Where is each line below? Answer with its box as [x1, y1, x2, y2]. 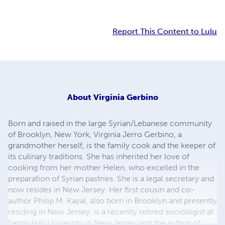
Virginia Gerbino [93, 92, 158, 102]
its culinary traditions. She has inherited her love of [8, 151, 189, 161]
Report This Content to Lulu [113, 27, 217, 37]
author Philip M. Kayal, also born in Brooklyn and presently [8, 195, 217, 205]
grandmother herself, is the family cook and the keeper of [8, 140, 215, 150]
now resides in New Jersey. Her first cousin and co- [8, 184, 195, 194]
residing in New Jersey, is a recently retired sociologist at [8, 206, 213, 216]
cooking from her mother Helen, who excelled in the [8, 162, 199, 172]
